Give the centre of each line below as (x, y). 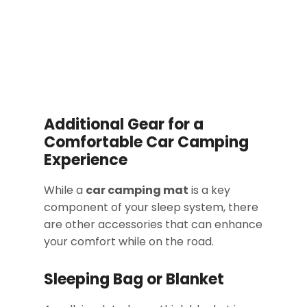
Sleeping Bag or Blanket (134, 280)
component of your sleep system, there (151, 208)
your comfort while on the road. (129, 242)
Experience (86, 160)
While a (65, 191)
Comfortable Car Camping (146, 143)
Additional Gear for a (124, 125)
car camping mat (137, 191)
